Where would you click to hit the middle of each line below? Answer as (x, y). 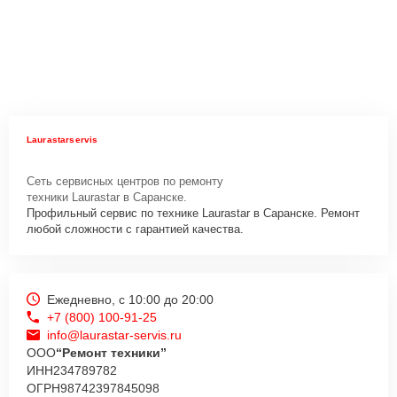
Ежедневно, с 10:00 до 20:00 (130, 299)
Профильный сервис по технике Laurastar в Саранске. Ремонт (193, 213)
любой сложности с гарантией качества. (135, 229)
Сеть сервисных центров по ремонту (125, 181)
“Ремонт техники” (111, 352)
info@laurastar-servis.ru (114, 335)
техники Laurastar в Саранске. (107, 197)
